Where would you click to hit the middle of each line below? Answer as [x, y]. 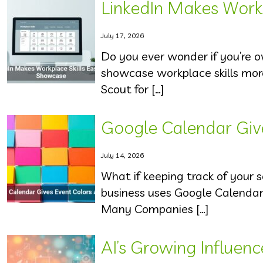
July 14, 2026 [122, 155]
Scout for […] [132, 89]
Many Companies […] [155, 209]
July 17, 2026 [122, 36]
